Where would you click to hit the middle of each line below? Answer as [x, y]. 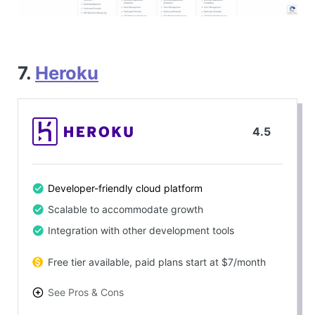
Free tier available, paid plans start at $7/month [157, 262]
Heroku [67, 72]
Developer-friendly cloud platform [125, 188]
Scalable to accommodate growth [126, 209]
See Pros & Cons [86, 292]
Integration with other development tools [141, 230]
